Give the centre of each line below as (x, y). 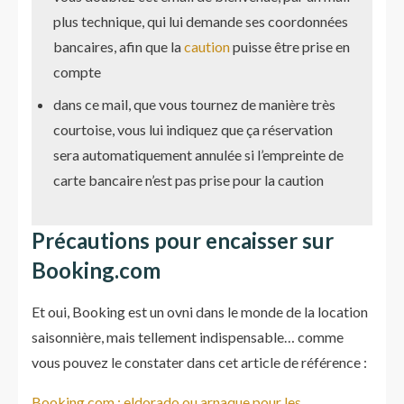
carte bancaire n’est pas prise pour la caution (188, 180)
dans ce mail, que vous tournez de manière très (194, 104)
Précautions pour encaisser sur (183, 240)
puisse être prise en (291, 46)
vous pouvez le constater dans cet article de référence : (199, 362)
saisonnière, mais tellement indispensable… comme (188, 337)
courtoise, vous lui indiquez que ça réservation (193, 129)
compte (77, 72)
